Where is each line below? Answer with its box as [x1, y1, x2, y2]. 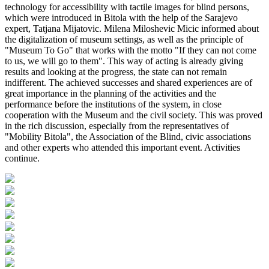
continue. [5, 153, 40, 163]
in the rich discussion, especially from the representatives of [5, 120, 229, 131]
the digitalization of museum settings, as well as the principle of [5, 34, 243, 44]
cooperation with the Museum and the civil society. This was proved [5, 109, 262, 120]
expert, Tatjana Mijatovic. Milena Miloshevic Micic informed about [5, 23, 259, 34]
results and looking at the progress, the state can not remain [5, 66, 227, 77]
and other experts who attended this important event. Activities [5, 142, 240, 153]
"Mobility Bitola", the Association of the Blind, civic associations [5, 131, 251, 142]
